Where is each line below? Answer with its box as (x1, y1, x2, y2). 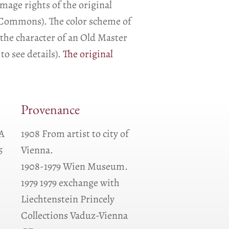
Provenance (21, 106, 80, 119)
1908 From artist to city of (21, 127, 129, 141)
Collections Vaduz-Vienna (21, 209, 128, 222)
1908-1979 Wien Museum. (21, 159, 128, 173)
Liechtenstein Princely (21, 192, 114, 206)
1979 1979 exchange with (21, 176, 120, 190)
